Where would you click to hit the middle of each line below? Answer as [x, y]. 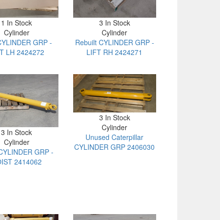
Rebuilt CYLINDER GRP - [114, 42]
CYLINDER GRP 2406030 [115, 147]
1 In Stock [17, 23]
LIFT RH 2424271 [115, 52]
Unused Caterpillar [115, 137]
